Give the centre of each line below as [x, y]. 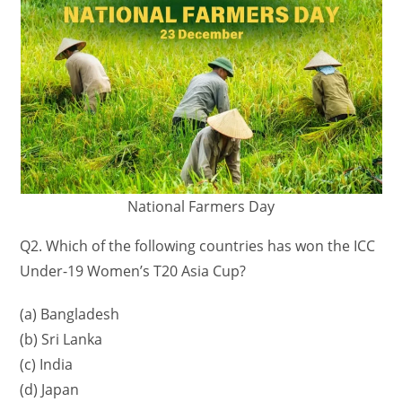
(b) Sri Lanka [61, 340]
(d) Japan [50, 390]
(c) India [47, 365]
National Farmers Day [201, 207]
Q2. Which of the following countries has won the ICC [198, 246]
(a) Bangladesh [70, 315]
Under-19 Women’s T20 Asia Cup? [133, 271]
